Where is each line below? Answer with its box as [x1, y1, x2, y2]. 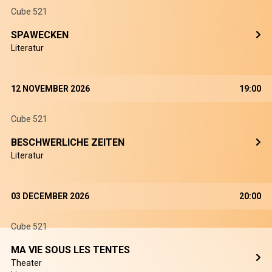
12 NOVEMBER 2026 [11, 84, 90, 93]
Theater [11, 258, 42, 268]
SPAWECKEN [11, 29, 69, 41]
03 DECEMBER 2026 [11, 191, 89, 201]
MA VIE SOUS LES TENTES [11, 244, 130, 256]
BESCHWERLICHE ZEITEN [11, 137, 124, 148]
